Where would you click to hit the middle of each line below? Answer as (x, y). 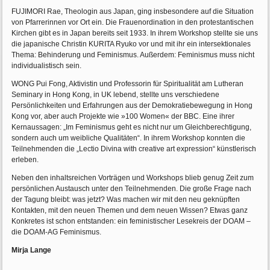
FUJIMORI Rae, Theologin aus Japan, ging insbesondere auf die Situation (133, 12)
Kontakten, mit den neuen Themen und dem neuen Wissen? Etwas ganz (130, 211)
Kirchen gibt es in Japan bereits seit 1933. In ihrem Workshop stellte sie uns (135, 33)
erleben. (25, 160)
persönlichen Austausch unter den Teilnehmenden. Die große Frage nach (132, 189)
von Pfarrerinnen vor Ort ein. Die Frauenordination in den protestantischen (133, 23)
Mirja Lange (32, 250)
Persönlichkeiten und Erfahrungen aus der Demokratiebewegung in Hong (132, 106)
